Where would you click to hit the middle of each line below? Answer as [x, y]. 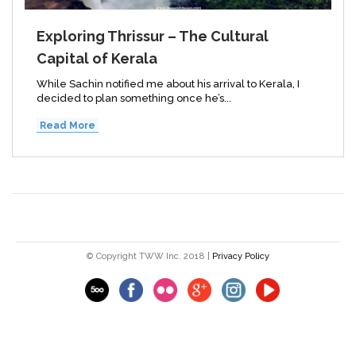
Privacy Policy [241, 257]
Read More [68, 126]
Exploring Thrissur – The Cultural [153, 37]
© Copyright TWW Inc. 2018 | [149, 257]
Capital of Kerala [97, 59]
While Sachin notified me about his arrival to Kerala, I [168, 84]
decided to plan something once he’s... [134, 99]
